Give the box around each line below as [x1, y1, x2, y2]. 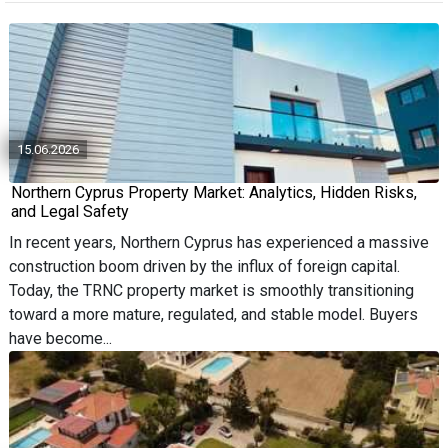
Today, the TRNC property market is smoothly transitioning [9, 281, 414, 300]
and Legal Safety [11, 202, 129, 221]
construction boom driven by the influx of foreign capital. [9, 257, 400, 276]
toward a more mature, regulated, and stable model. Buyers [9, 305, 418, 324]
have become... [9, 329, 112, 348]
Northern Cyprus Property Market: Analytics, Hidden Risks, [11, 183, 417, 202]
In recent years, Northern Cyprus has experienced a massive [9, 233, 429, 252]
